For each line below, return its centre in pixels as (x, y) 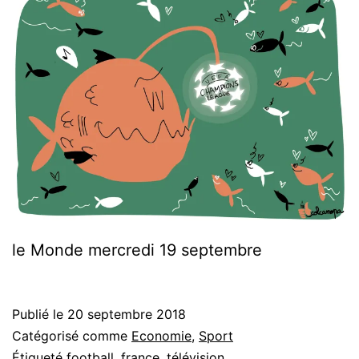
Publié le (40, 314)
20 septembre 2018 (127, 314)
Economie (161, 335)
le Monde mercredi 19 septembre (137, 250)
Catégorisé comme (72, 335)
